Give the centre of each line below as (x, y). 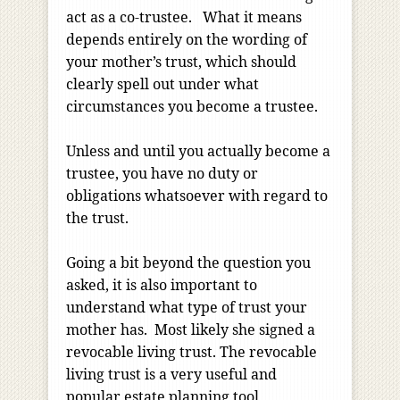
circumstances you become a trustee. (192, 107)
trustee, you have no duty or (162, 174)
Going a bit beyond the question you (188, 263)
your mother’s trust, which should (181, 62)
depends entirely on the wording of (187, 40)
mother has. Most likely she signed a (191, 330)
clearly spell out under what (162, 84)
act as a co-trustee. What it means (184, 17)
